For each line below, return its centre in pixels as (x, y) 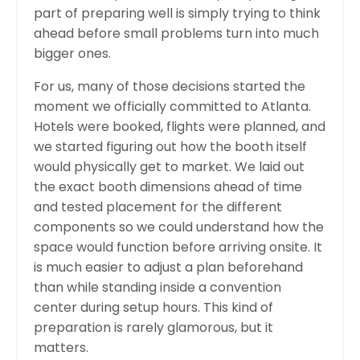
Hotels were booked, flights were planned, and (180, 126)
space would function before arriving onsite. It (178, 247)
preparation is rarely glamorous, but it (153, 327)
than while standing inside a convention (157, 287)
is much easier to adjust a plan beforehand (168, 267)
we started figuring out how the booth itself (170, 146)
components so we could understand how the (179, 227)
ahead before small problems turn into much (176, 33)
